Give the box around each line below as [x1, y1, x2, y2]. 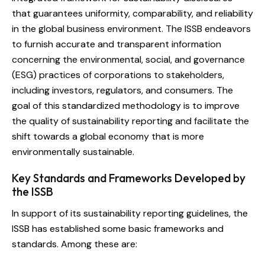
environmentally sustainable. [12, 146, 134, 159]
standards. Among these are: [12, 238, 137, 251]
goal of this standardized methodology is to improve [12, 99, 240, 112]
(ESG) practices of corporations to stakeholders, [12, 69, 224, 82]
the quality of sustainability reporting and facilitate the [12, 115, 249, 128]
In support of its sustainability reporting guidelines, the [12, 207, 248, 220]
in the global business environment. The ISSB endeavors [12, 22, 251, 35]
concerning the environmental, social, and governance [12, 53, 245, 66]
